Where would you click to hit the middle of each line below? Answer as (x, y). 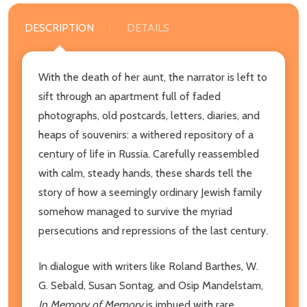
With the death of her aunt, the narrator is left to (153, 77)
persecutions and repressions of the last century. (153, 230)
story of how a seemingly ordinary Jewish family (150, 192)
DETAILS (148, 27)
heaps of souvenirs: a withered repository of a (146, 134)
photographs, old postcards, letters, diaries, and (149, 115)
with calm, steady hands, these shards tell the (145, 173)
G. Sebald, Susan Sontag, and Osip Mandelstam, (151, 285)
